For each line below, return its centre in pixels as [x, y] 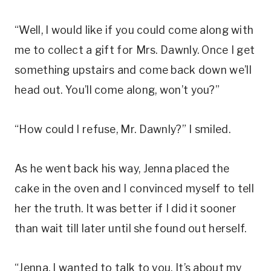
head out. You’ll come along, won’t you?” [117, 90]
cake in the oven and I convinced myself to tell [135, 188]
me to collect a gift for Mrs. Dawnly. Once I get [135, 50]
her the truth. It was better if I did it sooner [126, 208]
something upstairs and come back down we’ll [133, 70]
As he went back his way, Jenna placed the [122, 168]
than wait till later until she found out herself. [131, 228]
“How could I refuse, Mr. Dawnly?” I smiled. [122, 129]
